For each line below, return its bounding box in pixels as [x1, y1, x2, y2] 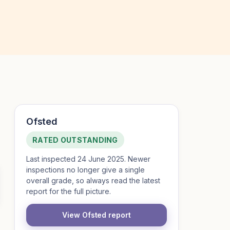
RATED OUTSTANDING [32, 136, 118, 144]
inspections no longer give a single [26, 165, 145, 174]
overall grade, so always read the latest [26, 176, 160, 185]
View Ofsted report [62, 210, 131, 219]
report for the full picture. [26, 187, 111, 196]
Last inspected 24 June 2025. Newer [26, 155, 150, 163]
